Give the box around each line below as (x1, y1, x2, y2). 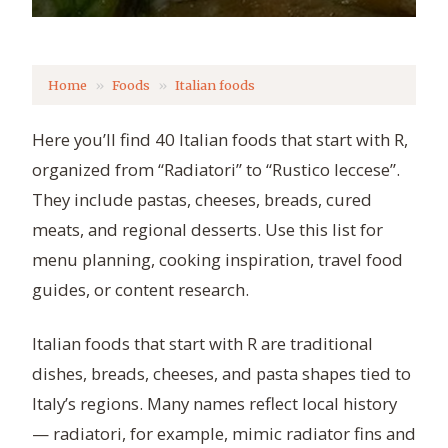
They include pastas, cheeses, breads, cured (32, 188, 372, 212)
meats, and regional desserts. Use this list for (32, 218, 383, 242)
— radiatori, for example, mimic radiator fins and (32, 422, 416, 446)
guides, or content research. (32, 278, 249, 302)
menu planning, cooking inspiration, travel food (32, 248, 403, 272)
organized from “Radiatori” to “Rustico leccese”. (32, 158, 400, 182)
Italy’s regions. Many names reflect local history (32, 392, 397, 416)
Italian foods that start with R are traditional (32, 332, 373, 356)
